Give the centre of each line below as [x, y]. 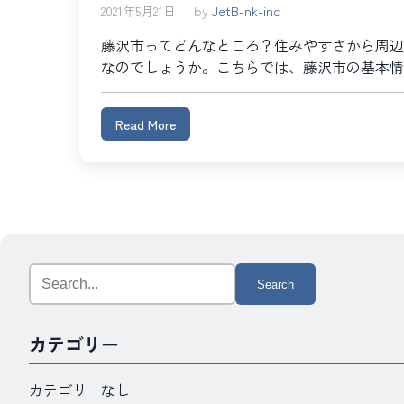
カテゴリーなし [79, 390]
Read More [146, 124]
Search [50, 273]
